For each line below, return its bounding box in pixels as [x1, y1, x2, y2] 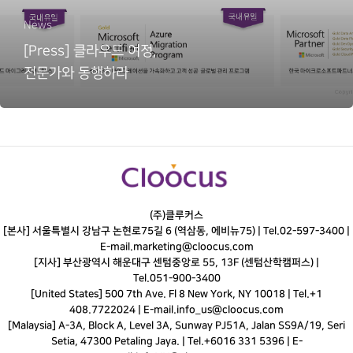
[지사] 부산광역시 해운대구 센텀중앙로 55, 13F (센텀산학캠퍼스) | [34, 257, 319, 269]
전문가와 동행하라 [23, 65, 128, 81]
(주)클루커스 [150, 210, 203, 221]
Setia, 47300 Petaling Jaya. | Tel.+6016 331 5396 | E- [50, 336, 303, 347]
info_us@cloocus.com [176, 304, 284, 316]
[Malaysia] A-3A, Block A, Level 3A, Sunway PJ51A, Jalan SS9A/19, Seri [8, 320, 345, 332]
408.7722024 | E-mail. [69, 304, 176, 316]
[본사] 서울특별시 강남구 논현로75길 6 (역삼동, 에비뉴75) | [3, 225, 263, 237]
